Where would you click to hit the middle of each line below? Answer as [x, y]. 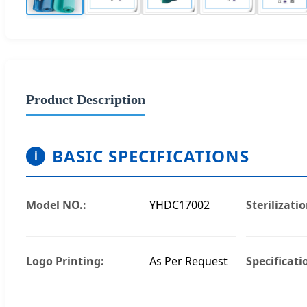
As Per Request [188, 261]
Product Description [86, 99]
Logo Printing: [65, 261]
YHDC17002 [180, 205]
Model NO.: [56, 205]
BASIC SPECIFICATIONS [151, 156]
